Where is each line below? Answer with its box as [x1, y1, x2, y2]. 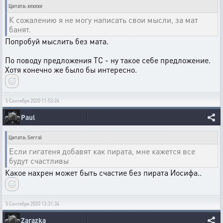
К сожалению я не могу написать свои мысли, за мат [9, 14, 198, 25]
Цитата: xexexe [8, 3, 42, 9]
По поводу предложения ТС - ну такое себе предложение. [5, 55, 211, 65]
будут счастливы [9, 155, 69, 166]
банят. [9, 24, 31, 34]
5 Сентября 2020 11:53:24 [5, 98, 59, 104]
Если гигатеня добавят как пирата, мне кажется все [9, 146, 195, 156]
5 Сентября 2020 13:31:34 [5, 201, 59, 207]
